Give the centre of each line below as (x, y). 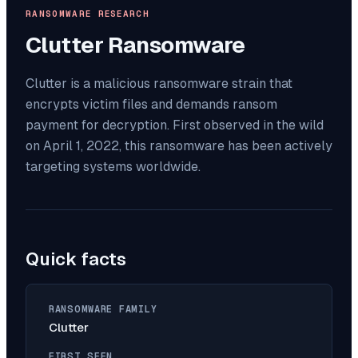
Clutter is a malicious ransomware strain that (159, 84)
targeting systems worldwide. (113, 167)
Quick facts (76, 260)
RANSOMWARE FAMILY (103, 310)
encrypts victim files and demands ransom (151, 105)
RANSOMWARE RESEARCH (88, 14)
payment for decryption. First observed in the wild (175, 125)
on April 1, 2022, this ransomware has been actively (179, 146)
